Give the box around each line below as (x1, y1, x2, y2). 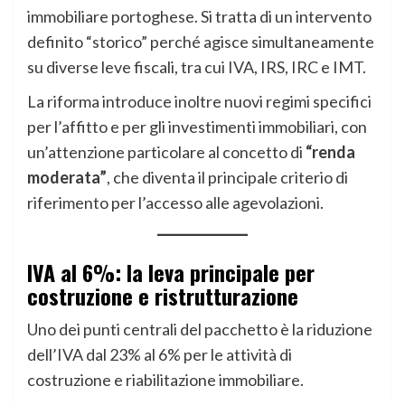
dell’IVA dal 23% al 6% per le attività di (27, 344, 292, 364)
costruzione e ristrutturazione (27, 278, 298, 312)
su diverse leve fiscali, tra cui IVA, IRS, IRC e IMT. (27, 56, 366, 77)
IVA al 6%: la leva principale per (27, 255, 315, 288)
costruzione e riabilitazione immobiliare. (27, 369, 304, 390)
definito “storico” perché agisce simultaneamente (27, 31, 374, 52)
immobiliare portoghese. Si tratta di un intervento (27, 5, 372, 26)
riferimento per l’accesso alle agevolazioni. (27, 192, 324, 212)
